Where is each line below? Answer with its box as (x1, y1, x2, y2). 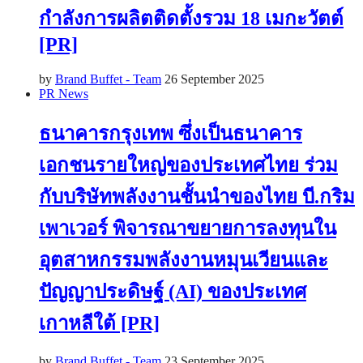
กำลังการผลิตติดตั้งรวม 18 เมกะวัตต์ (39, 7, 344, 29)
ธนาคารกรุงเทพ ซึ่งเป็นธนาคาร (39, 122, 302, 144)
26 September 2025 (164, 71, 264, 86)
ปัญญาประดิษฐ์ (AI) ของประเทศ (39, 280, 306, 302)
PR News (39, 86, 88, 100)
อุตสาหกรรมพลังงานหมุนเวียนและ (39, 249, 328, 271)
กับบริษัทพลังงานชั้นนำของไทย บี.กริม (39, 186, 355, 207)
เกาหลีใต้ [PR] (39, 312, 160, 334)
